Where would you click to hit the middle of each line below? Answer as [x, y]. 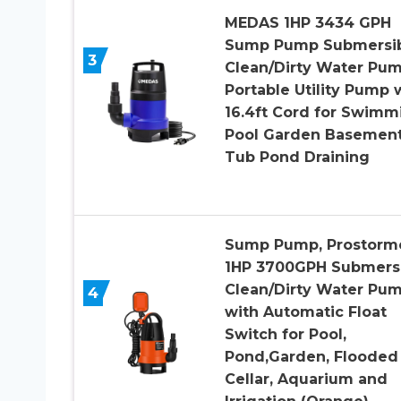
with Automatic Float [305, 311]
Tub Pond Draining [297, 157]
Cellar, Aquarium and [306, 379]
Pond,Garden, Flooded [311, 356]
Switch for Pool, [285, 334]
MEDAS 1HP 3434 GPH [307, 22]
